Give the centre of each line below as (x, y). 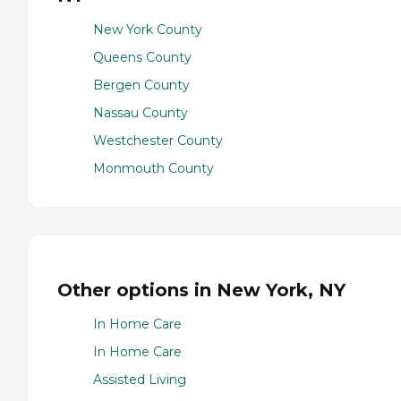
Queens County (142, 58)
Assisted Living (140, 380)
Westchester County (158, 141)
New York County (148, 30)
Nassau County (141, 113)
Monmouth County (154, 169)
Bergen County (141, 85)
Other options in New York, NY (201, 290)
